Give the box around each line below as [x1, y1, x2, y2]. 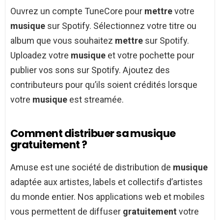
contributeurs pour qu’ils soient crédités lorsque [10, 80, 197, 90]
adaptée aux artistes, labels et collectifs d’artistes [10, 177, 203, 188]
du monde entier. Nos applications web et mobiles [10, 192, 205, 202]
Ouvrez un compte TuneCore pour [10, 6, 144, 17]
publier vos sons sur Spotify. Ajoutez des [10, 65, 170, 76]
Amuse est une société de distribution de [10, 162, 173, 173]
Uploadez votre [10, 50, 71, 61]
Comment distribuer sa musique [10, 126, 176, 141]
